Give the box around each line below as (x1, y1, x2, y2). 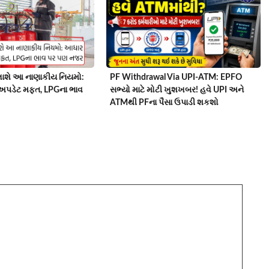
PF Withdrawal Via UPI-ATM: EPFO (110, 73, 243, 82)
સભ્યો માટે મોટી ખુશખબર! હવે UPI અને (110, 85, 244, 94)
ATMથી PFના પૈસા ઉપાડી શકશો (110, 98, 219, 107)
